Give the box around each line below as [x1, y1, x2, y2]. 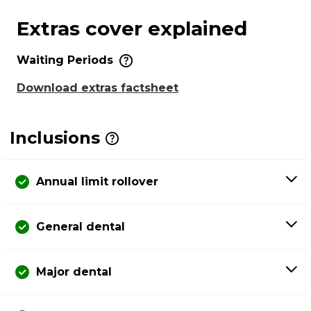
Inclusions [10, 127, 100, 148]
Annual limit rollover [36, 174, 158, 188]
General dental [36, 219, 125, 233]
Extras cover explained [17, 16, 247, 40]
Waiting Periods [17, 53, 117, 67]
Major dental [36, 264, 112, 278]
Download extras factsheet [17, 81, 178, 94]
